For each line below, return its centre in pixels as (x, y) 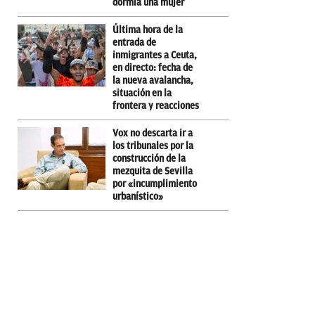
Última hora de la (148, 30)
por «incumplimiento (155, 184)
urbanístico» (138, 196)
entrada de (134, 42)
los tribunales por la (153, 146)
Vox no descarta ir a (153, 133)
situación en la (142, 93)
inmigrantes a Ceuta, (155, 55)
